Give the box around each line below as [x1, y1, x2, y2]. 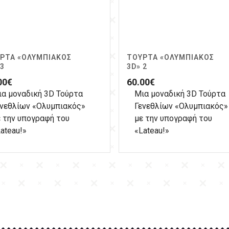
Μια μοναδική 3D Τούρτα [134, 89, 225, 99]
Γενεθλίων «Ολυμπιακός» [134, 101, 228, 111]
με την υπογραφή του [134, 113, 212, 124]
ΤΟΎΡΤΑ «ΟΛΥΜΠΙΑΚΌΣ [127, 53, 214, 62]
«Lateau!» [134, 126, 169, 136]
